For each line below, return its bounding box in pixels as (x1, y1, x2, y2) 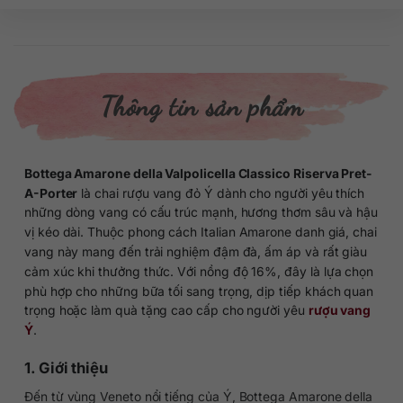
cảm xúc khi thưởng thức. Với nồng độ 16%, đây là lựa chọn (23, 263, 374, 279)
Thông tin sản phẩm (100, 89, 303, 122)
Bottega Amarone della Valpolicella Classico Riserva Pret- (23, 165, 373, 181)
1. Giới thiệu (23, 358, 109, 377)
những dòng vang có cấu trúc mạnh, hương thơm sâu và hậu (23, 204, 379, 220)
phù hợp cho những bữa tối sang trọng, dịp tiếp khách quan (23, 282, 374, 299)
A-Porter (23, 184, 78, 201)
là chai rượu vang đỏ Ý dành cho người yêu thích (77, 184, 365, 201)
